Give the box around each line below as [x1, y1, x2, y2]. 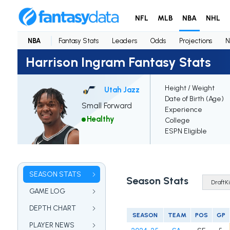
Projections [179, 36, 212, 45]
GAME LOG [29, 187, 65, 196]
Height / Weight [164, 84, 215, 93]
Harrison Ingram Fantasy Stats [25, 54, 211, 70]
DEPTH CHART [29, 204, 76, 213]
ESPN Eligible [164, 127, 207, 136]
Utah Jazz [104, 85, 140, 94]
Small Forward [81, 101, 132, 111]
